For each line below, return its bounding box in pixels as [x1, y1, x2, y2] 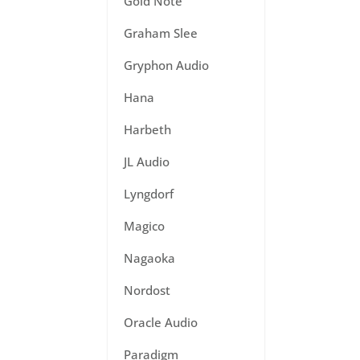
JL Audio [124, 153, 170, 170]
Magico [124, 218, 166, 234]
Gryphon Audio [124, 57, 210, 73]
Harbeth [124, 121, 172, 137]
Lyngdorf [124, 186, 174, 202]
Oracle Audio [124, 314, 198, 330]
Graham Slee [124, 25, 198, 41]
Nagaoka [124, 250, 176, 266]
